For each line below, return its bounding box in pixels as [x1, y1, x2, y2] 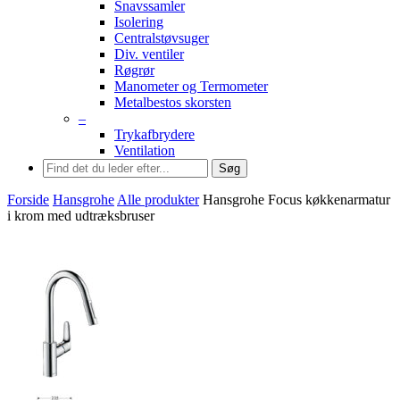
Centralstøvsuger [114, 30, 209, 46]
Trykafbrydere [114, 127, 195, 142]
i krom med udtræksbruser [7, 208, 154, 223]
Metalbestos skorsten [114, 95, 231, 110]
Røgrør [114, 62, 154, 78]
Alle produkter [117, 192, 199, 207]
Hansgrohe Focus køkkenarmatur [203, 192, 390, 207]
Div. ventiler [114, 46, 184, 62]
